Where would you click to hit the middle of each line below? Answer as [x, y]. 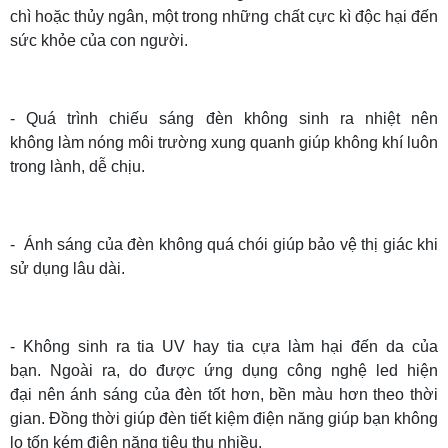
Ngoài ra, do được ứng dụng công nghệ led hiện [239, 370]
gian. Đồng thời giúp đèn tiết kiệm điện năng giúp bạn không [224, 418]
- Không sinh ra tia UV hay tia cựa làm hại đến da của [224, 346]
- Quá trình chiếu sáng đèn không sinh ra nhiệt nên [224, 118]
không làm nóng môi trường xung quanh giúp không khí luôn [224, 142]
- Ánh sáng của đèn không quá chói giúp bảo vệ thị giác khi [224, 244]
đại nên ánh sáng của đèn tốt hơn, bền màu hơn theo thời [224, 394]
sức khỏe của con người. [99, 40]
